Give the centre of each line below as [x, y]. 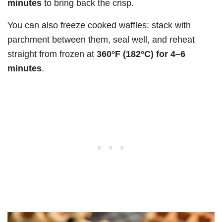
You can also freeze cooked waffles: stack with [99, 25]
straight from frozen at [52, 54]
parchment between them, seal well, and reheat [101, 40]
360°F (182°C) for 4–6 [141, 54]
